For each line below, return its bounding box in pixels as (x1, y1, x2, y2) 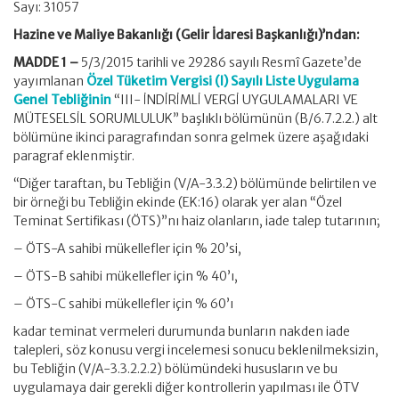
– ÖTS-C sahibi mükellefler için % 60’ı (13, 296, 233, 312)
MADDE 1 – (13, 54, 78, 70)
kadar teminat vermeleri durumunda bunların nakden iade (13, 323, 350, 339)
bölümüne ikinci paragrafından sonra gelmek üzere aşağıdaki (13, 129, 369, 145)
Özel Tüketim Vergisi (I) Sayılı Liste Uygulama (86, 73, 359, 89)
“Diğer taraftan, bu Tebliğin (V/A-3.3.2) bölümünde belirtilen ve (13, 175, 377, 191)
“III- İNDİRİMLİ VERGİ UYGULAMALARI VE (111, 92, 358, 108)
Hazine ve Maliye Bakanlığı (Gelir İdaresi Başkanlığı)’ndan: (13, 27, 360, 43)
